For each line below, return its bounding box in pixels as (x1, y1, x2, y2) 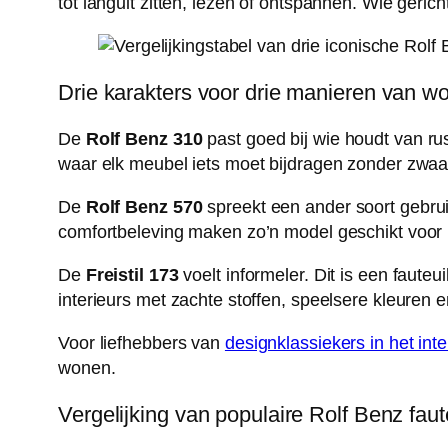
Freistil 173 (85, 264, 179, 285)
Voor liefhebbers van (58, 332, 225, 353)
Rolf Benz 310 (85, 128, 203, 149)
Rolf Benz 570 (85, 196, 203, 217)
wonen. (58, 357, 116, 378)
